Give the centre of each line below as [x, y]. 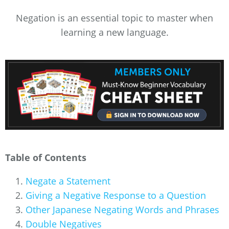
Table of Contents [46, 158]
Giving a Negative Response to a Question [116, 196]
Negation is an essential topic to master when [114, 18]
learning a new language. [114, 32]
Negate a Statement [68, 181]
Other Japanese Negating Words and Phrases [122, 210]
